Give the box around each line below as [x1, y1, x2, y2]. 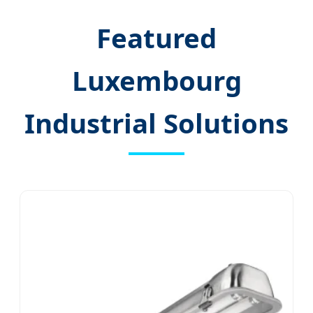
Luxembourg [71, 61, 242, 99]
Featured [96, 19, 217, 56]
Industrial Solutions [24, 104, 289, 141]
